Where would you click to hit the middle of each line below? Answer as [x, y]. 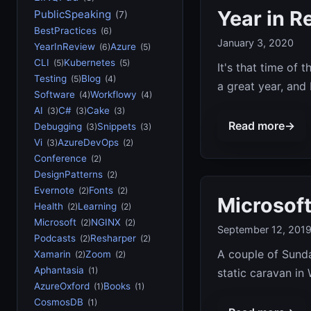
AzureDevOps [88, 142]
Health [49, 206]
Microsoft [55, 222]
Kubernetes [90, 62]
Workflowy [114, 94]
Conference [60, 158]
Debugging [58, 126]
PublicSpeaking [73, 14]
